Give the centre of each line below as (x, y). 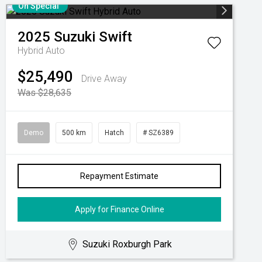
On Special (39, 6)
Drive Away (104, 79)
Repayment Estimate (119, 176)
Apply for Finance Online (119, 209)
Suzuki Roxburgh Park (127, 244)
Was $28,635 (44, 93)
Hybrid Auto (41, 51)
